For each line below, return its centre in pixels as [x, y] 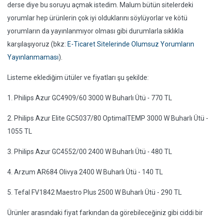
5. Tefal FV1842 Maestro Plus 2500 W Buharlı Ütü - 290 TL [94, 192]
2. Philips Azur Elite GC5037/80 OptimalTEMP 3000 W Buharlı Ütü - [108, 118]
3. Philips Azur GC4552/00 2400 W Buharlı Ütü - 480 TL [90, 152]
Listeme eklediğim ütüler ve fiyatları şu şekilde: [78, 77]
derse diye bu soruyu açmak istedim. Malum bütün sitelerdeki [100, 5]
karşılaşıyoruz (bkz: [37, 44]
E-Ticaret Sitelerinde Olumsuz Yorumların [131, 44]
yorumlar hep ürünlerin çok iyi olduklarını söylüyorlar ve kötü [97, 18]
